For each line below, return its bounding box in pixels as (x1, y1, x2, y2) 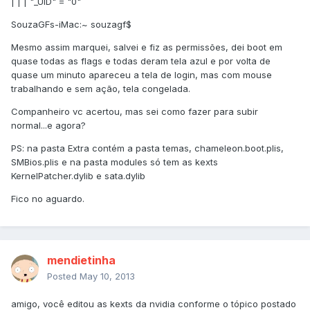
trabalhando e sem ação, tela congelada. (11, 83, 190, 95)
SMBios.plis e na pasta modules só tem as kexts (11, 156, 218, 168)
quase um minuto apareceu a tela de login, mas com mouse (11, 69, 272, 81)
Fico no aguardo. (11, 193, 84, 205)
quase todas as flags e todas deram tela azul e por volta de (11, 55, 271, 67)
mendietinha (47, 253, 116, 268)
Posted (47, 271, 80, 282)
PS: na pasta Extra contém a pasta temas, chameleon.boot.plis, (11, 143, 284, 154)
